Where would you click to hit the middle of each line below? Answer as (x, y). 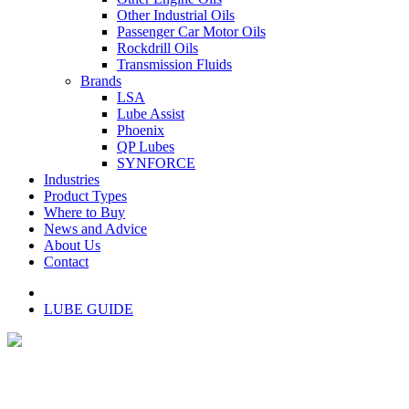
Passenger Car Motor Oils (191, 31)
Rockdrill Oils (157, 48)
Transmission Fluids (174, 64)
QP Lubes (146, 147)
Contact (66, 262)
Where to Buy (84, 212)
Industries (72, 179)
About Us (72, 245)
